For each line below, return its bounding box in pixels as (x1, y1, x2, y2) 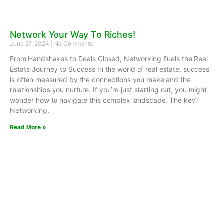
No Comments (53, 40, 93, 48)
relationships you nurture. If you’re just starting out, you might (10, 85, 207, 94)
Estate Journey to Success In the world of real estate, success (10, 65, 209, 74)
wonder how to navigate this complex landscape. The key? (10, 96, 199, 105)
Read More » (10, 123, 46, 131)
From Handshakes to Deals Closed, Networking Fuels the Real (10, 55, 208, 63)
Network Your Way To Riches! (10, 29, 135, 40)
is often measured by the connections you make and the (10, 75, 191, 84)
